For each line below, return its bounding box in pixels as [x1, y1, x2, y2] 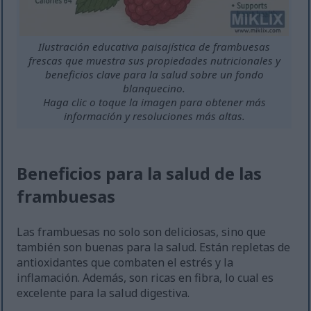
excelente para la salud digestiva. [17, 285, 190, 301]
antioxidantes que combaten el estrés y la [17, 255, 234, 271]
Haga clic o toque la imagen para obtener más [42, 95, 266, 110]
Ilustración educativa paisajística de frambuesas [38, 40, 271, 54]
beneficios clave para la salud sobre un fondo [44, 67, 264, 82]
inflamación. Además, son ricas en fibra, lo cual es [17, 270, 274, 286]
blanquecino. [123, 81, 186, 96]
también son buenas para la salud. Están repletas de [17, 239, 291, 255]
